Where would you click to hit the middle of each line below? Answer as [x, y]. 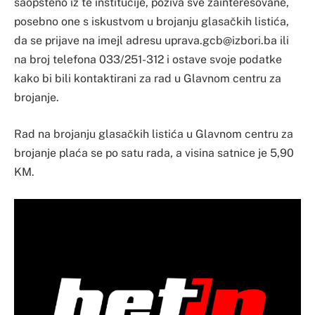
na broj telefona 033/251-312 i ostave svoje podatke [148, 60]
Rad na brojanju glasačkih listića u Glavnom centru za [154, 134]
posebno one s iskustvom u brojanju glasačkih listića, [152, 22]
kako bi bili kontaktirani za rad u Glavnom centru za [148, 79]
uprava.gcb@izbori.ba [221, 41]
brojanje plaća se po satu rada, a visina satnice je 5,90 [154, 153]
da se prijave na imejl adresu [89, 41]
